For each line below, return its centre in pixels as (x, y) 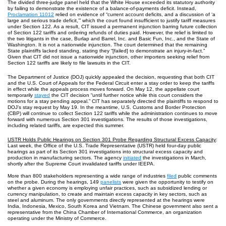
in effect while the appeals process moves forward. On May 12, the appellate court (103, 89)
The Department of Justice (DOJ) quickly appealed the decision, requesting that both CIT (111, 77)
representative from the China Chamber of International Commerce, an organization (105, 212)
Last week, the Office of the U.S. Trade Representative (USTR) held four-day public (104, 146)
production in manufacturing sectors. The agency (65, 158)
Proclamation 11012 (31, 14)
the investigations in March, (174, 158)
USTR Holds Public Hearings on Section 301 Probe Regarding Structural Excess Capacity (112, 139)
